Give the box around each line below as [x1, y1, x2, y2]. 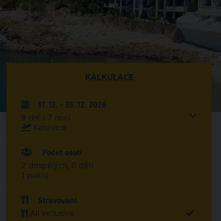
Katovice [34, 122, 67, 132]
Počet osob [40, 148, 82, 157]
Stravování [36, 196, 77, 205]
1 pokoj [21, 170, 49, 180]
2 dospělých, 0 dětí [21, 160, 94, 170]
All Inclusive [30, 208, 74, 218]
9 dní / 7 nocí [21, 112, 71, 122]
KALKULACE [84, 72, 133, 83]
